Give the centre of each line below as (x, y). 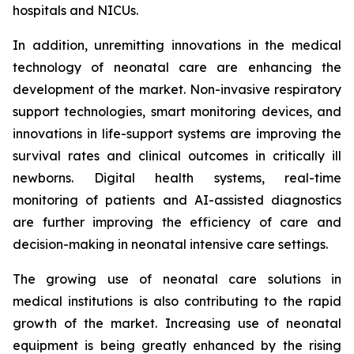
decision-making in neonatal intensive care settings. (170, 245)
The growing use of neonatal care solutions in (177, 279)
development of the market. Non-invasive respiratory (177, 90)
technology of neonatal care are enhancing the (177, 68)
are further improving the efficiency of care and (177, 222)
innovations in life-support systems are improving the (177, 134)
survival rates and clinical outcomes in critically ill (177, 156)
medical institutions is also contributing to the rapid (177, 301)
